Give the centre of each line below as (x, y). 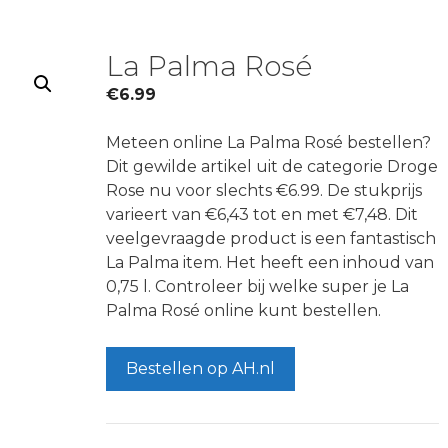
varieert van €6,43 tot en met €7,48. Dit (261, 214)
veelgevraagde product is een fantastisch (270, 238)
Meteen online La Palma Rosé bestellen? (268, 142)
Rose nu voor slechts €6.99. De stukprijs (263, 190)
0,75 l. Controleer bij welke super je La (257, 286)
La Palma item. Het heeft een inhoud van (269, 262)
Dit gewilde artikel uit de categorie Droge (271, 166)
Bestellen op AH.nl (200, 368)
